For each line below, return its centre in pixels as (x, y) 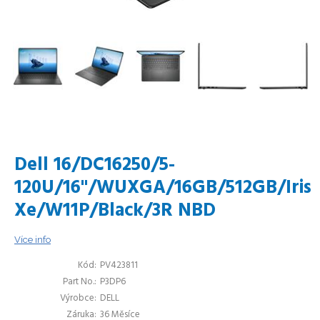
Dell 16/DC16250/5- (95, 165)
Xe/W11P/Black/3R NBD (115, 211)
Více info (32, 240)
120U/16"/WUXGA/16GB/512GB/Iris (163, 188)
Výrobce (77, 298)
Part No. (79, 282)
